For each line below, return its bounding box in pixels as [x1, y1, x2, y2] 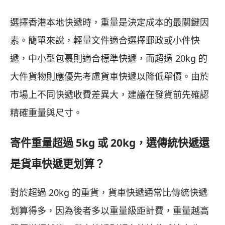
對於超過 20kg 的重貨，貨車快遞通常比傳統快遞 [10, 186, 207, 199]
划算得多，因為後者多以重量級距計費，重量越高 [10, 204, 209, 217]
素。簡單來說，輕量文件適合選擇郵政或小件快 [10, 34, 200, 46]
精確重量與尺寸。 [10, 106, 82, 119]
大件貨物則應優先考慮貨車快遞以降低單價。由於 [10, 70, 209, 82]
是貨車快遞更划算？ [10, 156, 105, 171]
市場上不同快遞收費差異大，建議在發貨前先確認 [10, 88, 209, 100]
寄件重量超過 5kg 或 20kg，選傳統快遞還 [10, 135, 209, 150]
